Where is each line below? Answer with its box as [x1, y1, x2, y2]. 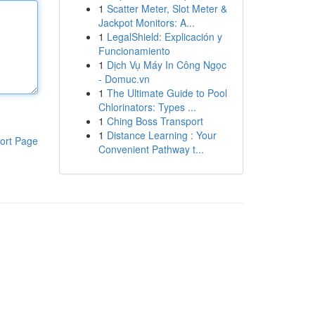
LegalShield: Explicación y [106, 30, 222, 44]
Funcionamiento [98, 44, 170, 58]
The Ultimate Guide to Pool [106, 86, 227, 100]
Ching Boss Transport [106, 114, 203, 128]
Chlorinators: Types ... [98, 100, 196, 114]
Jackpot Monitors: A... [98, 15, 195, 30]
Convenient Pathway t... [98, 142, 204, 156]
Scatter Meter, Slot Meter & [106, 1, 227, 15]
